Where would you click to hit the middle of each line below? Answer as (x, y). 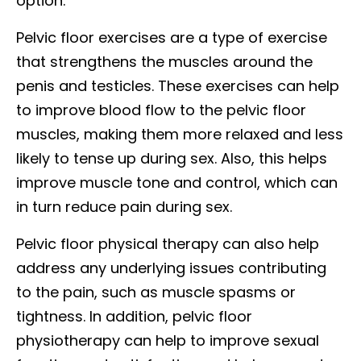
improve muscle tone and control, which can (177, 182)
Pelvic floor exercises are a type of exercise (172, 37)
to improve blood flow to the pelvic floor (161, 110)
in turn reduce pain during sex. (126, 206)
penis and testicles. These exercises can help (178, 85)
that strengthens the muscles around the (164, 61)
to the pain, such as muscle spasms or (156, 292)
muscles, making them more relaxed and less (180, 134)
